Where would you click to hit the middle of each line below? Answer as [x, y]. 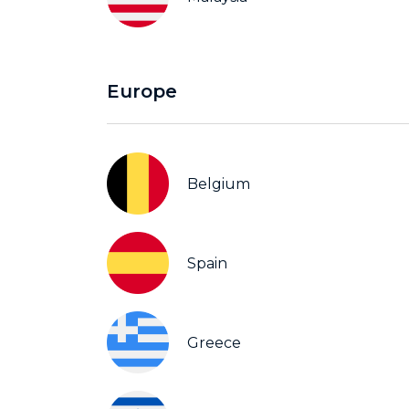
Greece [214, 342]
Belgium [219, 184]
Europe [142, 91]
